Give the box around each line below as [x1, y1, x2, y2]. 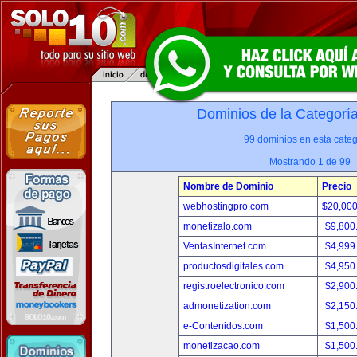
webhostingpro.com [183, 201, 269, 212]
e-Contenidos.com [183, 320, 263, 331]
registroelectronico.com [183, 280, 284, 292]
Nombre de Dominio [183, 181, 273, 192]
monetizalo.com [183, 221, 252, 232]
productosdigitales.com [183, 261, 284, 272]
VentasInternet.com [183, 241, 266, 252]
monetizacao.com [183, 340, 260, 351]
